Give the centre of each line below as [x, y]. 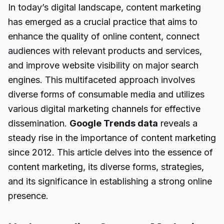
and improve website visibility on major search [103, 65]
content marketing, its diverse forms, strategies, [106, 167]
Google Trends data [114, 123]
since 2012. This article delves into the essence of [110, 152]
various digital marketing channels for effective [104, 109]
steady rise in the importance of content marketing [112, 138]
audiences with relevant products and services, [105, 51]
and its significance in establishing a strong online [110, 181]
